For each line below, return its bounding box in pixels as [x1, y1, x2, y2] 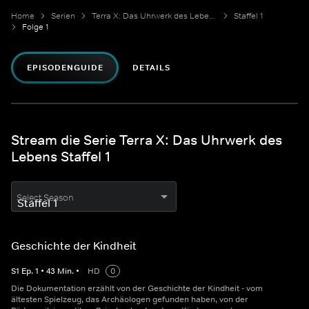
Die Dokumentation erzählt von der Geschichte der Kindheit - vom [11, 283, 263, 295]
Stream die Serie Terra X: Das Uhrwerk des [11, 132, 282, 149]
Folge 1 [22, 21, 49, 33]
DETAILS [132, 62, 171, 74]
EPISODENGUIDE [27, 62, 103, 74]
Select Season [17, 192, 74, 204]
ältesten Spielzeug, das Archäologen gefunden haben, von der [11, 294, 248, 306]
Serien [51, 10, 75, 22]
